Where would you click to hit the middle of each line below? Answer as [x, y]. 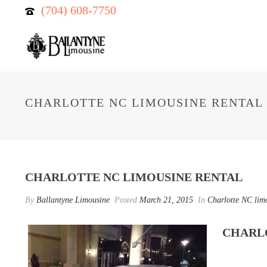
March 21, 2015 [166, 200]
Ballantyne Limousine [73, 200]
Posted [126, 200]
